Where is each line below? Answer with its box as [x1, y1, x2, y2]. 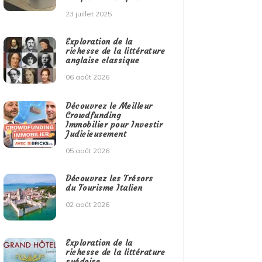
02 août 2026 [65, 200, 110, 209]
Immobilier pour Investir [65, 119, 163, 130]
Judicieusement [65, 129, 127, 140]
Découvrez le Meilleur [65, 101, 153, 112]
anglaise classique [65, 55, 140, 66]
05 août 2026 [65, 146, 110, 156]
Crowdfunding [65, 110, 121, 121]
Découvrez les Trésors [65, 173, 153, 184]
